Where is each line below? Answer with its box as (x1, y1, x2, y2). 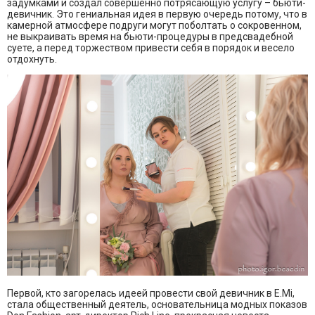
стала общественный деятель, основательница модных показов (7, 298, 307, 310)
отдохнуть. (7, 53, 57, 65)
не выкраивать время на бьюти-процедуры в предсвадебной (7, 31, 293, 43)
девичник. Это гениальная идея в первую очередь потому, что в (7, 8, 307, 20)
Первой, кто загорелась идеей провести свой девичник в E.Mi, (7, 287, 295, 299)
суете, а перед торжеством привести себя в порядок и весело (7, 42, 295, 54)
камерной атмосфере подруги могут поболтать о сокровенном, (7, 20, 302, 32)
